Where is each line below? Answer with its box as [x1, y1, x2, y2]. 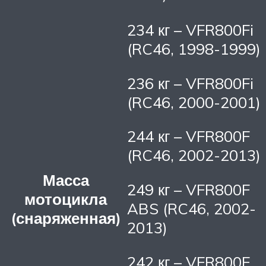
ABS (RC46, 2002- [127, 199, 256, 218]
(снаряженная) [10, 208, 121, 228]
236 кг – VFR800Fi [127, 73, 254, 93]
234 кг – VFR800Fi [127, 20, 254, 40]
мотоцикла [24, 189, 107, 209]
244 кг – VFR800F [127, 126, 250, 146]
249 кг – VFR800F [127, 180, 250, 199]
